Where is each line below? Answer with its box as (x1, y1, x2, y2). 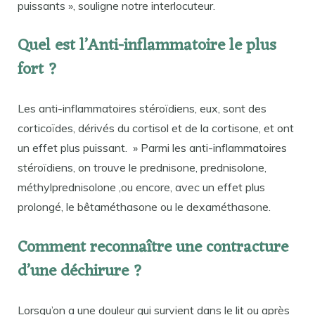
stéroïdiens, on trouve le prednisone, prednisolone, (18, 160, 266, 175)
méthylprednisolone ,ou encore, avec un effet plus (18, 180, 265, 195)
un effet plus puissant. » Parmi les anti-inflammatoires (18, 141, 287, 155)
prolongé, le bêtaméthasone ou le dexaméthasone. (18, 200, 271, 214)
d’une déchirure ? (18, 257, 143, 286)
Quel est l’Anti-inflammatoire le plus (18, 32, 276, 61)
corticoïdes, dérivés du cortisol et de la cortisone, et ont (18, 121, 294, 136)
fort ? (18, 56, 58, 85)
